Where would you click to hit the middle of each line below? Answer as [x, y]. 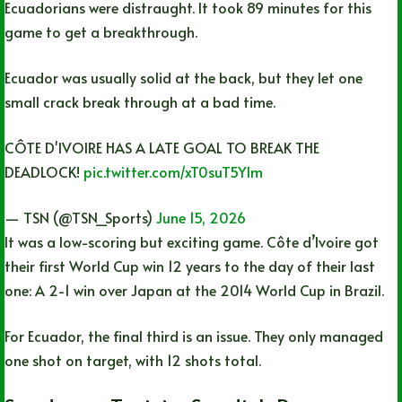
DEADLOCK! [44, 171]
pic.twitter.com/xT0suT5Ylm [173, 171]
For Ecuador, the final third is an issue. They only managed [194, 335]
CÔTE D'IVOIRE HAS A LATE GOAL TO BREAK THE [162, 147]
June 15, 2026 [201, 217]
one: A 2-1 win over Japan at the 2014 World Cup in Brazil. [194, 289]
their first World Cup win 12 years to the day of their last [190, 265]
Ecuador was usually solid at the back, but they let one [184, 77]
